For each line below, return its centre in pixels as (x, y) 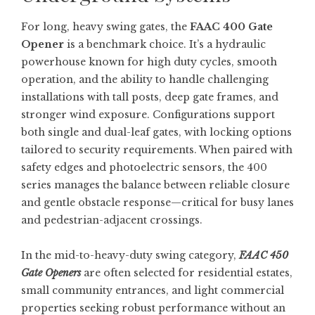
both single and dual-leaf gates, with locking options (156, 132)
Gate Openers (51, 273)
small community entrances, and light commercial (153, 290)
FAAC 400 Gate (231, 27)
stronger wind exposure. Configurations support (148, 115)
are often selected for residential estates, (187, 273)
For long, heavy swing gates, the (105, 27)
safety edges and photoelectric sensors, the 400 (144, 167)
